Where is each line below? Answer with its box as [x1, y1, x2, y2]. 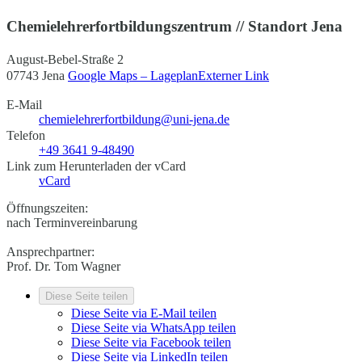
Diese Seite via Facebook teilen [71, 335, 231, 349]
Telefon [6, 128, 45, 142]
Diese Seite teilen [45, 289, 128, 302]
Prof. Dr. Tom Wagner [6, 259, 120, 273]
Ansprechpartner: [6, 244, 95, 259]
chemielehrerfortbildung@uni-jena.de [39, 112, 229, 126]
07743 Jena [6, 68, 68, 82]
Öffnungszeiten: [6, 200, 88, 215]
